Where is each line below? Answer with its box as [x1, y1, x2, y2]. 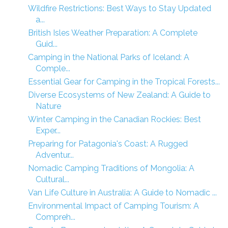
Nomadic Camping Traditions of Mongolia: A [27, 163, 194, 173]
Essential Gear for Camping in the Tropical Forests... [27, 76, 220, 87]
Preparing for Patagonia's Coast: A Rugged [27, 138, 188, 149]
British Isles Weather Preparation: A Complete [27, 27, 197, 38]
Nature [35, 101, 61, 111]
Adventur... [35, 150, 74, 160]
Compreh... [35, 212, 75, 222]
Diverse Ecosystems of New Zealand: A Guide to [27, 90, 211, 100]
